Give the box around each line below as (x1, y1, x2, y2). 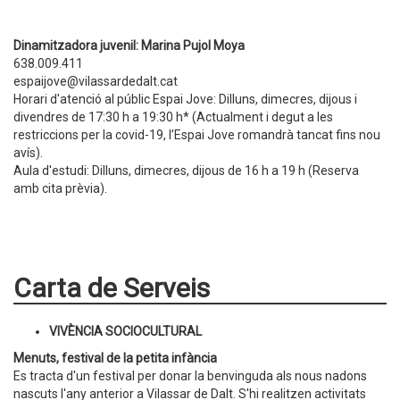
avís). (13, 146, 43, 160)
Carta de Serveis (13, 272, 210, 304)
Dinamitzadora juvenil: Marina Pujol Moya (13, 38, 245, 53)
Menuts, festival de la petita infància (13, 351, 217, 365)
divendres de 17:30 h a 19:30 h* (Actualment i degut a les (13, 110, 333, 124)
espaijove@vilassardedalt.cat (13, 74, 178, 88)
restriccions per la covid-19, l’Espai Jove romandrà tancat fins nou (13, 128, 380, 142)
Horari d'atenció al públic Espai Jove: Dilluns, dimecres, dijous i (13, 92, 357, 106)
